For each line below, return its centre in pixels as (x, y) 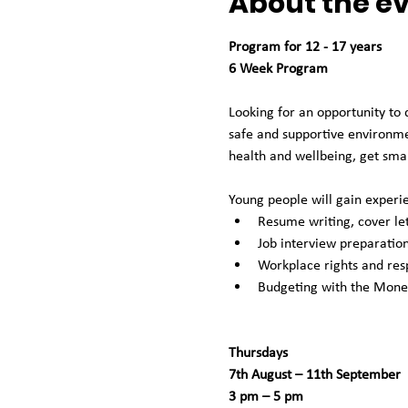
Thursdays (258, 352)
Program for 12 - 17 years (305, 46)
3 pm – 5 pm (265, 396)
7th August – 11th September (316, 374)
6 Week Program (278, 68)
